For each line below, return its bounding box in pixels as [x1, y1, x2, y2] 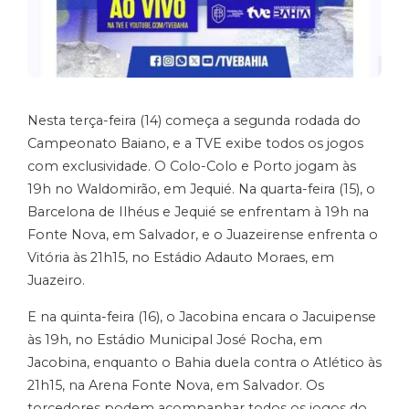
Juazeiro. [27, 271, 85, 288]
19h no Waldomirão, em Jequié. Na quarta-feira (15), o [27, 180, 375, 197]
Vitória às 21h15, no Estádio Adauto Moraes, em [27, 248, 334, 266]
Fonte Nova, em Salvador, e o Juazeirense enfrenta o [27, 225, 378, 243]
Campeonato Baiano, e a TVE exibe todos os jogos [27, 134, 363, 152]
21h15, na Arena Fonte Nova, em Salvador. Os [27, 376, 324, 393]
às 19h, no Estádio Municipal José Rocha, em [27, 330, 322, 348]
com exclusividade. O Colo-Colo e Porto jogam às [27, 157, 356, 174]
